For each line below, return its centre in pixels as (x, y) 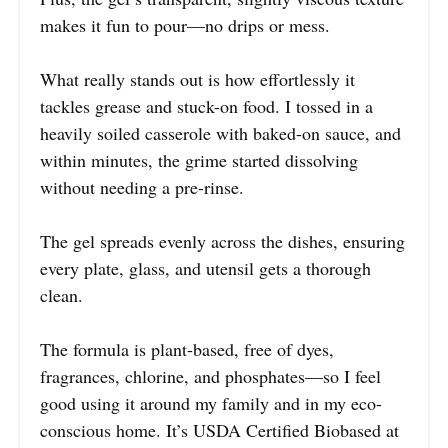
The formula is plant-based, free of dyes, (187, 349)
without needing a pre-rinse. (142, 187)
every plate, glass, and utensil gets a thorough (205, 268)
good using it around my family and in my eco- (211, 403)
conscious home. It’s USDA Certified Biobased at (219, 430)
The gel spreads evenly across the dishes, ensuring (222, 241)
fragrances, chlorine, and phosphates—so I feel (210, 376)
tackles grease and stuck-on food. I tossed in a (206, 106)
